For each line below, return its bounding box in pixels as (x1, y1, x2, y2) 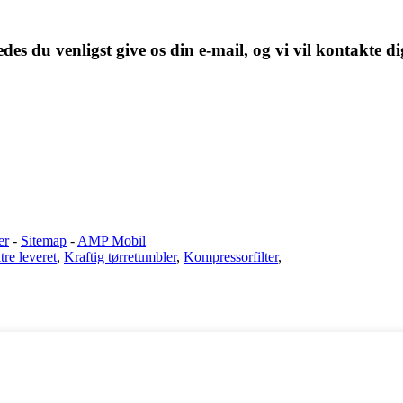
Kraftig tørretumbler (64, 248, 176, 264)
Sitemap (21, 232, 67, 248)
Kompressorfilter (184, 248, 278, 264)
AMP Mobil (77, 232, 146, 248)
